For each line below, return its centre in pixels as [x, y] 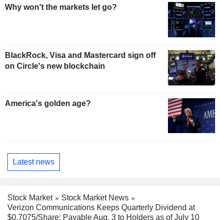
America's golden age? [48, 103]
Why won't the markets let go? [61, 7]
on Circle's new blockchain [55, 66]
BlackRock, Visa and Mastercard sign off [80, 55]
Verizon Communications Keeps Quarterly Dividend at [101, 208]
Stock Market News [95, 197]
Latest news [34, 162]
